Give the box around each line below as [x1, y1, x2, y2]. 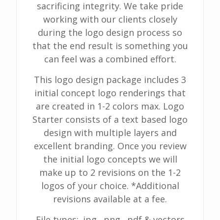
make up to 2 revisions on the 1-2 [39, 166, 181, 178]
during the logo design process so [38, 27, 182, 38]
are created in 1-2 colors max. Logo [36, 100, 184, 112]
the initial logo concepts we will [43, 153, 177, 165]
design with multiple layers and [43, 127, 177, 138]
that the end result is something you [32, 40, 188, 52]
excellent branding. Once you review [33, 140, 187, 152]
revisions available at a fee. [53, 193, 167, 205]
